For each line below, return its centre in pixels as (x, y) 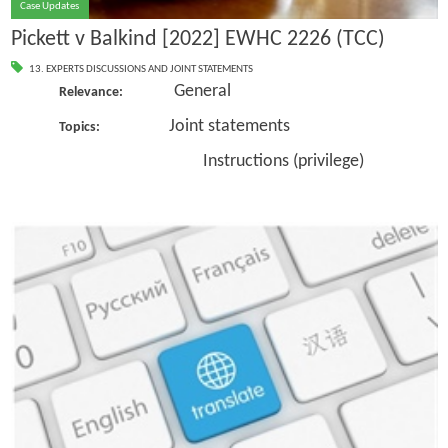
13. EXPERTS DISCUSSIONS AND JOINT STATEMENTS (140, 69)
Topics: (113, 127)
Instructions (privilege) (211, 161)
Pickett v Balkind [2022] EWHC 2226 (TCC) (197, 39)
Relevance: (116, 93)
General (202, 92)
